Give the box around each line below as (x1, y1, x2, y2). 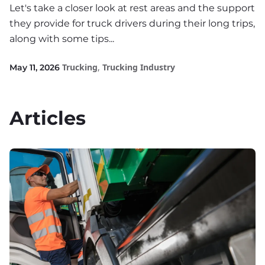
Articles (9, 106, 86, 130)
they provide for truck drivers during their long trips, (9, 18, 255, 29)
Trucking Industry (102, 62, 175, 73)
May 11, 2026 (9, 62, 62, 73)
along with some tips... (9, 33, 114, 44)
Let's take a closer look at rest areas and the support (9, 2, 255, 14)
